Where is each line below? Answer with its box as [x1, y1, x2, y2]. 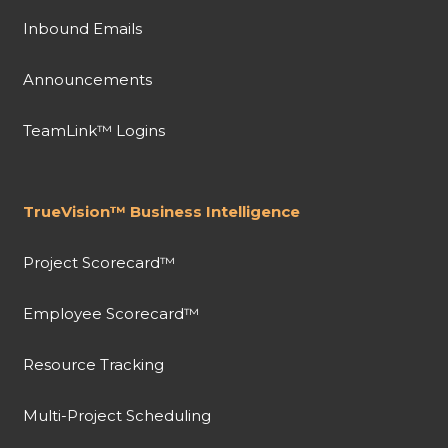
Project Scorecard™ [22, 253, 175, 273]
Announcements [22, 70, 152, 90]
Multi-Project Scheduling [22, 406, 211, 426]
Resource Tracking [22, 355, 164, 375]
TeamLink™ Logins [22, 121, 165, 141]
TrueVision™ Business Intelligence [22, 202, 300, 222]
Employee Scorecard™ [22, 304, 199, 324]
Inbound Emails [22, 19, 142, 39]
